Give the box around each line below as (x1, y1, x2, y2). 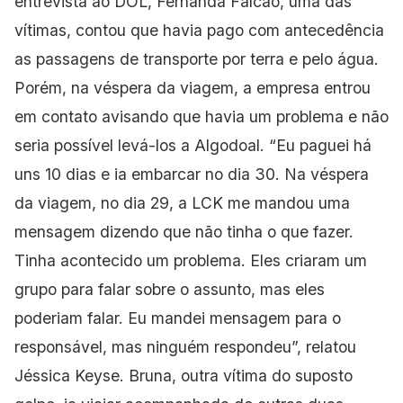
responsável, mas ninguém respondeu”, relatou (14, 336, 356, 356)
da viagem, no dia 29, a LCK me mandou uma (14, 193, 350, 212)
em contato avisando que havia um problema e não (14, 106, 389, 126)
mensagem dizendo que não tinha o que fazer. (14, 221, 354, 241)
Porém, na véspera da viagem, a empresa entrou (14, 77, 371, 97)
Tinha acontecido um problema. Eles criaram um (14, 250, 367, 270)
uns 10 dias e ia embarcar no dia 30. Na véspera (14, 164, 369, 184)
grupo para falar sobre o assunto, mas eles (14, 279, 325, 299)
